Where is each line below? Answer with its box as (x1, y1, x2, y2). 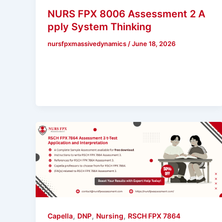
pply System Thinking (48, 20, 152, 33)
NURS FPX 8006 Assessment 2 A (48, 7, 205, 20)
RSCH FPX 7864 (128, 211, 180, 220)
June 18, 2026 (132, 39, 175, 48)
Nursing (96, 211, 123, 220)
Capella (48, 211, 73, 220)
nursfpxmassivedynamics (48, 39, 128, 48)
